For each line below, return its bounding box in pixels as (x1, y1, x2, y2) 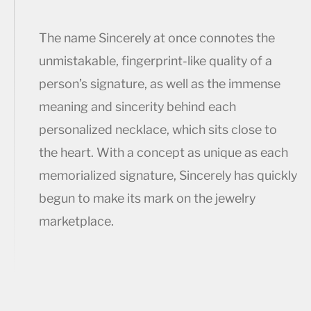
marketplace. (38, 214, 114, 229)
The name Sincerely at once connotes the (38, 31, 275, 46)
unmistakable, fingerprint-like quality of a (38, 53, 272, 69)
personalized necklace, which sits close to (38, 122, 277, 137)
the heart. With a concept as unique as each (38, 145, 288, 160)
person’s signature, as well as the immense (38, 76, 280, 92)
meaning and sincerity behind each (38, 99, 236, 115)
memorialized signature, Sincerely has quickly (38, 168, 297, 183)
